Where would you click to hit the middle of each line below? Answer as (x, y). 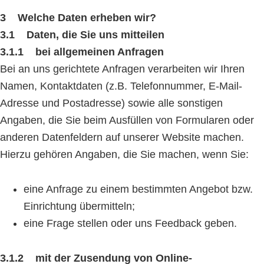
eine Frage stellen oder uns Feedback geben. (130, 223)
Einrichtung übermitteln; (79, 206)
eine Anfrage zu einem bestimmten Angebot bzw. (138, 189)
